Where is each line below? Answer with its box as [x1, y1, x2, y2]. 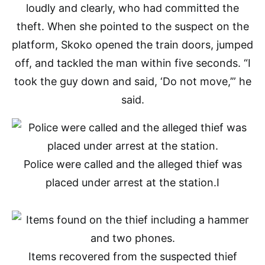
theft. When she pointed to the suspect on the [16, 20, 249, 33]
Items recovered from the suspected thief [28, 250, 237, 263]
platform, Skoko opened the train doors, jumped [12, 38, 253, 51]
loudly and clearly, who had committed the [26, 2, 239, 14]
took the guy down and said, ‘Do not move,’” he [14, 75, 251, 88]
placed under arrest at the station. [46, 176, 216, 189]
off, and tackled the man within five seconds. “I [14, 57, 251, 69]
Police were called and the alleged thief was [23, 158, 242, 170]
